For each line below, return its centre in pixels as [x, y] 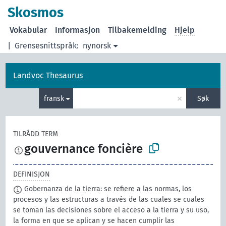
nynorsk [97, 46]
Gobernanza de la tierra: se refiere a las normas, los [107, 189]
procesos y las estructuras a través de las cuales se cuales [109, 200]
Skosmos [36, 13]
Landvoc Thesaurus [48, 75]
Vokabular [29, 30]
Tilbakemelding [137, 30]
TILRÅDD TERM [36, 134]
